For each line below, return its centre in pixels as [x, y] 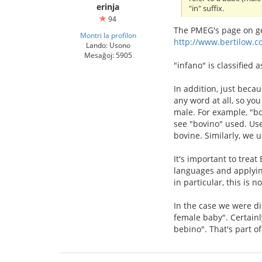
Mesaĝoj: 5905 [108, 55]
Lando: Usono [108, 45]
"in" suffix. [207, 9]
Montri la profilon [108, 35]
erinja [108, 7]
